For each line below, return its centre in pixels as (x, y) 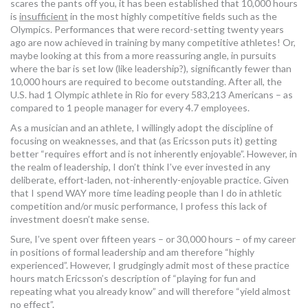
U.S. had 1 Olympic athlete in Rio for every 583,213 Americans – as (152, 94)
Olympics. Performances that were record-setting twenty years (147, 29)
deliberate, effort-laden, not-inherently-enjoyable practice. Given (150, 179)
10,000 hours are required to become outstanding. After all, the (146, 81)
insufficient (44, 16)
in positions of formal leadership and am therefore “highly (132, 252)
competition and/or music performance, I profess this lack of (139, 206)
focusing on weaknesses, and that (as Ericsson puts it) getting (144, 140)
